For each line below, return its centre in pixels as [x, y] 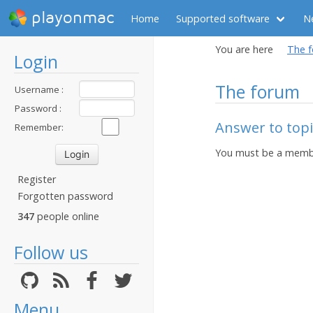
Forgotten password [65, 196]
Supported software [223, 18]
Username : [39, 89]
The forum [257, 92]
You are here [244, 49]
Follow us [51, 252]
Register [37, 179]
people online [67, 216]
